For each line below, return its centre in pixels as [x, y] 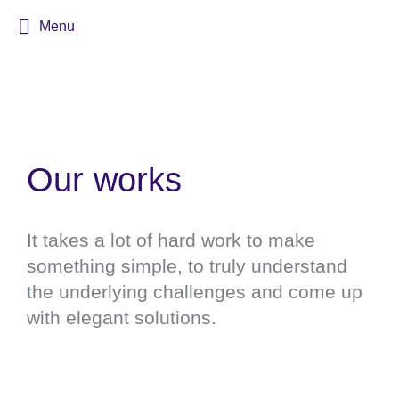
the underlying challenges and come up [195, 292]
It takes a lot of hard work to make [171, 240]
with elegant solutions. [122, 318]
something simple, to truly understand [187, 266]
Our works [104, 180]
